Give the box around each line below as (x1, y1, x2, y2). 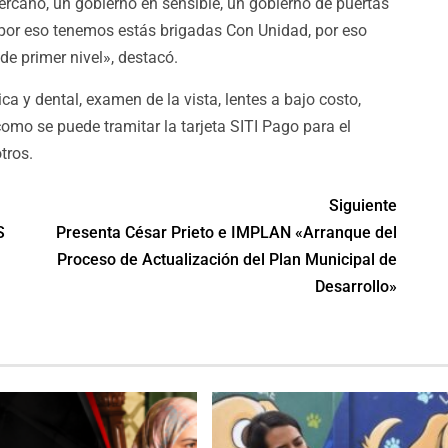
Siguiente (329, 196, 398, 216)
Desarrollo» (315, 277, 398, 297)
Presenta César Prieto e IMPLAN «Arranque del (56, 223, 398, 243)
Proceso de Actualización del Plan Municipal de (57, 250, 398, 270)
